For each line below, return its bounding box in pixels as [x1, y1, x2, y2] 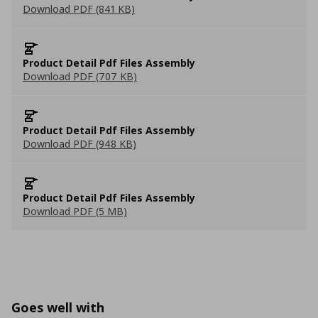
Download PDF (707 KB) [23, 70, 137, 83]
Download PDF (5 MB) [23, 204, 127, 218]
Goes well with [11, 299, 104, 316]
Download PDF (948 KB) [23, 137, 136, 150]
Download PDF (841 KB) [23, 2, 135, 16]
